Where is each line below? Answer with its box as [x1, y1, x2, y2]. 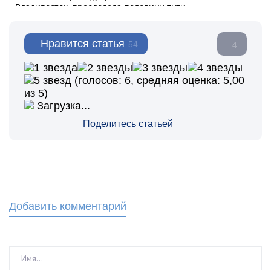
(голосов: [71, 74, 125, 87]
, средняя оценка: [131, 74, 223, 87]
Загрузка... [34, 100, 90, 112]
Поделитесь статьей [83, 119, 173, 129]
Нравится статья [41, 38, 125, 50]
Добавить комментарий [9, 200, 126, 212]
